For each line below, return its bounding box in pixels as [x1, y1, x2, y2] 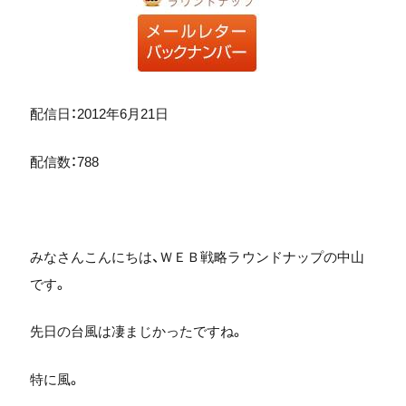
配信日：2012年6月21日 [29, 106, 169, 121]
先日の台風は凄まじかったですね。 [29, 324, 244, 339]
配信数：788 [29, 153, 99, 169]
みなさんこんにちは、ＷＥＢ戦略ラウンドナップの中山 [29, 248, 364, 265]
